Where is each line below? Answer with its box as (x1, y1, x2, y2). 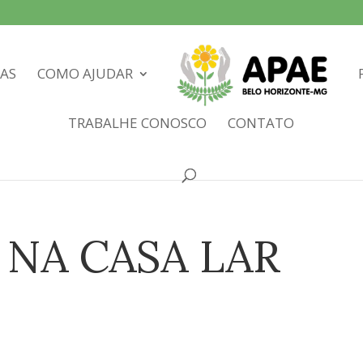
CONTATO (227, 113, 294, 133)
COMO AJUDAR (37, 64, 134, 83)
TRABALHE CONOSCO (67, 113, 207, 133)
